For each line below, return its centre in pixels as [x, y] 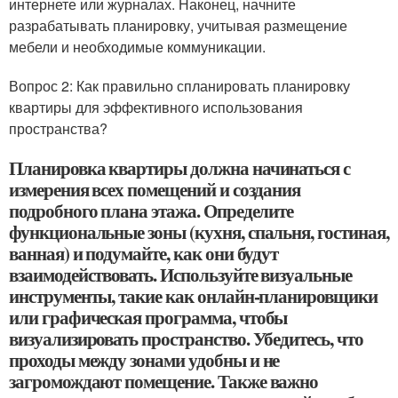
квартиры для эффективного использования [156, 107]
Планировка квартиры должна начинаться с [180, 168]
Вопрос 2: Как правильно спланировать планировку [179, 86]
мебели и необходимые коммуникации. [137, 47]
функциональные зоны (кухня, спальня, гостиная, [199, 232]
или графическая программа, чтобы [148, 317]
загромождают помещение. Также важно [164, 381]
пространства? [58, 128]
